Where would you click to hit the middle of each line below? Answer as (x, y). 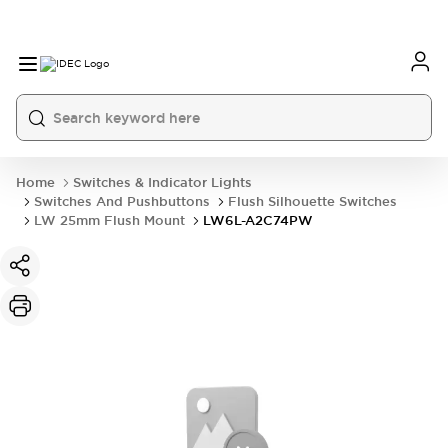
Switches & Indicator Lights (162, 182)
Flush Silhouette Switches (312, 201)
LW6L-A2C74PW (258, 220)
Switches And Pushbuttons (122, 201)
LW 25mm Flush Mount (109, 220)
